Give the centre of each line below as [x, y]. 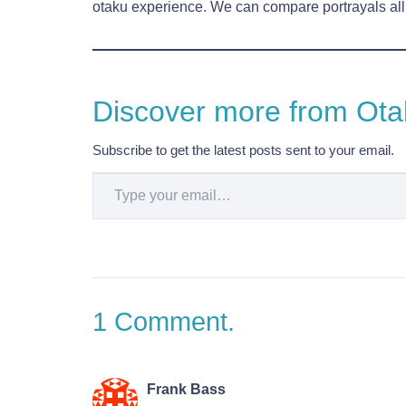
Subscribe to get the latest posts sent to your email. [243, 150]
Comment [171, 322]
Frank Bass [186, 390]
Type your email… [116, 171]
